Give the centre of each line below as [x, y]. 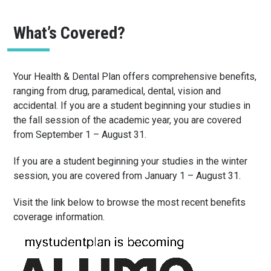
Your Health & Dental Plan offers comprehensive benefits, [135, 76]
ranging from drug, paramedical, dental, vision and [117, 91]
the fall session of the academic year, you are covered [128, 120]
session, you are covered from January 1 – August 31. [127, 175]
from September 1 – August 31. [80, 134]
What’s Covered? [70, 33]
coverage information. [59, 217]
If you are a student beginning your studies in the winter [131, 161]
